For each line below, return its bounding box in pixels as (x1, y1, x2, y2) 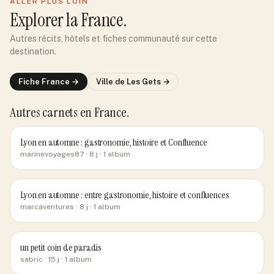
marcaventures (20, 202, 74, 211)
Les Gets (127, 77, 161, 86)
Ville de (96, 77, 127, 86)
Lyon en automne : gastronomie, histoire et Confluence (20, 136, 207, 149)
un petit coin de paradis (20, 241, 102, 254)
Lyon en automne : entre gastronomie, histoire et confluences (20, 188, 229, 201)
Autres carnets (10, 103, 80, 121)
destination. (10, 46, 56, 56)
